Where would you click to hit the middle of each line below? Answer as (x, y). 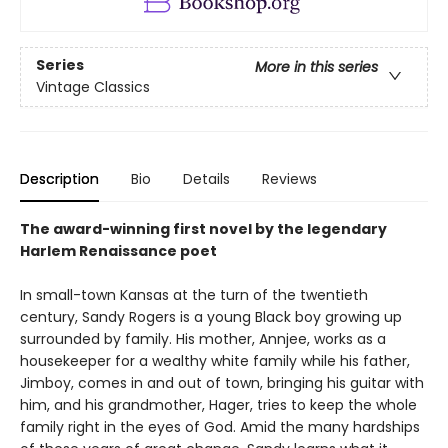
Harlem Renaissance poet (118, 251)
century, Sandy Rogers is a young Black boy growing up (211, 317)
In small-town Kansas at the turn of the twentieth (194, 295)
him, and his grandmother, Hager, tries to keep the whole (218, 405)
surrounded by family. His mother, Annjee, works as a (203, 339)
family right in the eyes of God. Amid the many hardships (220, 427)
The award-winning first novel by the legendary (203, 229)
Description (59, 179)
